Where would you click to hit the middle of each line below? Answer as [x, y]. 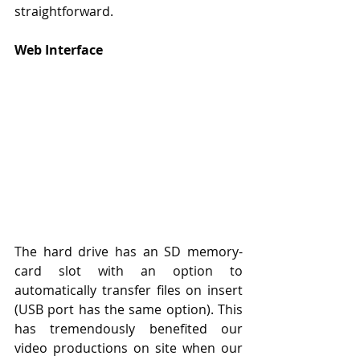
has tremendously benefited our [129, 329]
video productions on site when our [129, 348]
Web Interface [59, 49]
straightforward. [64, 11]
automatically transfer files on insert [129, 290]
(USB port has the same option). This [129, 310]
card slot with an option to [129, 271]
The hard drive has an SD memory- [129, 252]
